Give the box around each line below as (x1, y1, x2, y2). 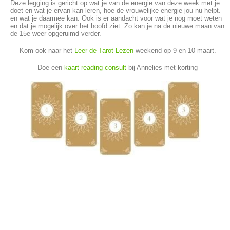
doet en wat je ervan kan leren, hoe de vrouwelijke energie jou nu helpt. (10, 7, 221, 15)
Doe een (37, 64, 64, 72)
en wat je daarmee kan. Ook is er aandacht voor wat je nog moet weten (10, 14, 222, 23)
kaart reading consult (64, 64, 126, 72)
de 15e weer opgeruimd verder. (10, 30, 101, 38)
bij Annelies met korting (126, 64, 198, 72)
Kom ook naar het (19, 47, 74, 55)
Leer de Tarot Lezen (74, 47, 133, 55)
